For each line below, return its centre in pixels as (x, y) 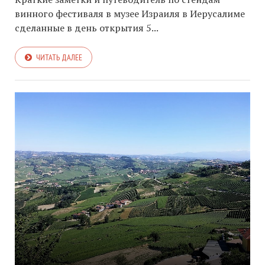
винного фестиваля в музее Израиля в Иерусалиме (130, 13)
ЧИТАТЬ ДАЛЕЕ (59, 57)
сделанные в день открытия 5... (87, 28)
